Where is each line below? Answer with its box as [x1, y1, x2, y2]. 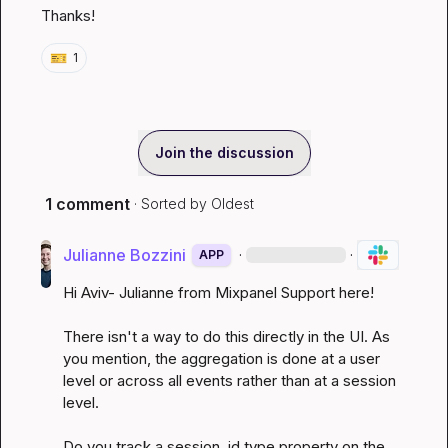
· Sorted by [134, 195, 207, 212]
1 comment [45, 194, 130, 214]
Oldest [211, 195, 254, 212]
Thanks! [41, 6, 95, 25]
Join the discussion [154, 144, 294, 161]
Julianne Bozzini [62, 245, 186, 265]
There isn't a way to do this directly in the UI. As [62, 327, 390, 346]
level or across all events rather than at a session [62, 371, 396, 390]
